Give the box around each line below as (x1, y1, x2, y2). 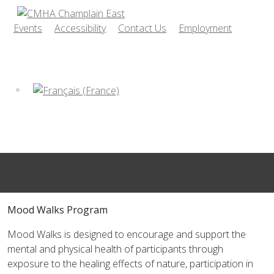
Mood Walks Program (7, 203, 108, 217)
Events (13, 21, 42, 35)
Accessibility (54, 21, 106, 35)
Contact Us (118, 21, 166, 35)
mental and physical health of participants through (7, 242, 223, 256)
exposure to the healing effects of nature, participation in (7, 257, 253, 270)
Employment (179, 21, 232, 35)
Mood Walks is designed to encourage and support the (7, 228, 246, 241)
